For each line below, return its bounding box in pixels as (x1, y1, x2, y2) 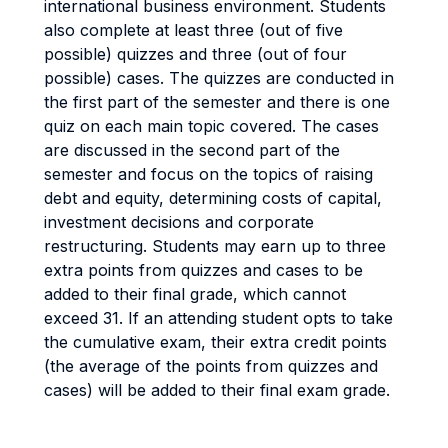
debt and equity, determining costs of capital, (44, 188, 382, 208)
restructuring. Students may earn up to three (44, 236, 386, 256)
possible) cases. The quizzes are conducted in (44, 68, 394, 88)
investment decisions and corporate (44, 212, 314, 232)
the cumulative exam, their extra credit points (44, 332, 387, 352)
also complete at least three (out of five (44, 20, 343, 40)
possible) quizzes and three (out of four (44, 44, 347, 64)
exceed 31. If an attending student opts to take (44, 308, 393, 328)
